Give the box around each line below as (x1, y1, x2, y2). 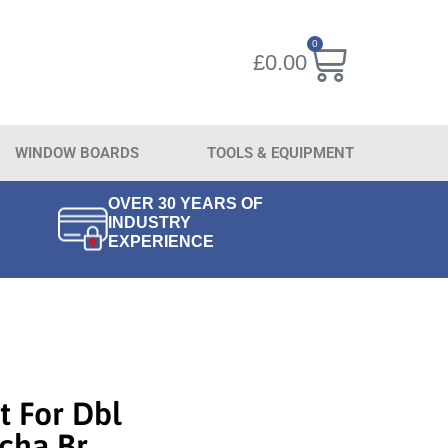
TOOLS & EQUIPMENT (207, 144, 355, 162)
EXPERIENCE (108, 233, 215, 251)
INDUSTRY (108, 214, 192, 232)
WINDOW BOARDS (15, 144, 140, 162)
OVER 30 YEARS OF (108, 195, 264, 213)
